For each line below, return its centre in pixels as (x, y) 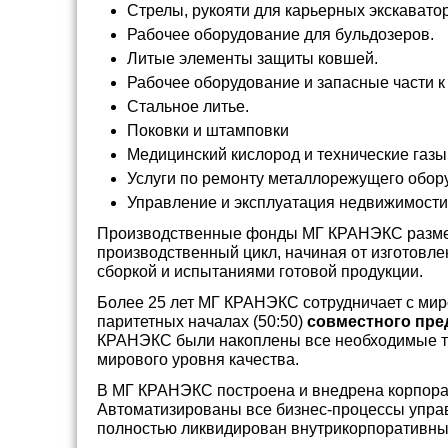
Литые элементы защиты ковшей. (252, 59)
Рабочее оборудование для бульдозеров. (280, 35)
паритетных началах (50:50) (202, 322)
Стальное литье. (188, 107)
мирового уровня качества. (198, 360)
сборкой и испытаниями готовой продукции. (260, 272)
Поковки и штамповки (208, 131)
